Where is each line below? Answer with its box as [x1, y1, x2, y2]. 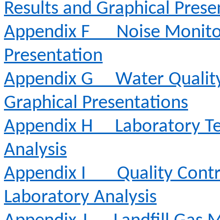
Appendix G [4, 70, 93, 89]
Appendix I [4, 165, 86, 184]
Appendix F [4, 23, 90, 42]
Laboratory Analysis [4, 188, 157, 207]
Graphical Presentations [4, 94, 188, 113]
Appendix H [4, 117, 93, 137]
